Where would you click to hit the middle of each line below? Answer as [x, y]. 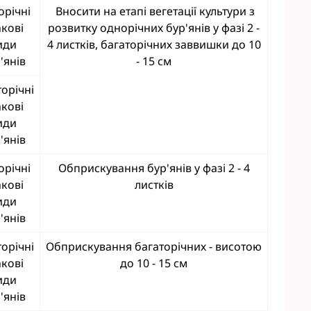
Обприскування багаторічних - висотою [154, 246]
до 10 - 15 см [154, 263]
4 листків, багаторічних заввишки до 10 [154, 44]
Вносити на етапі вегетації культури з [154, 11]
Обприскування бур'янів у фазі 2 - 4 [154, 168]
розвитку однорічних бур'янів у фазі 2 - [154, 28]
